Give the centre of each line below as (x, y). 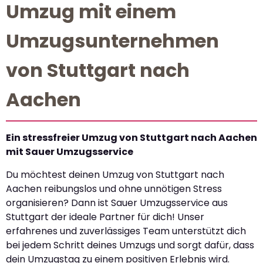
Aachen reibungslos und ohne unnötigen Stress (114, 188)
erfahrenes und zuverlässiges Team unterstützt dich (126, 231)
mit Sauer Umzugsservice (70, 152)
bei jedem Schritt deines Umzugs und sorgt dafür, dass (130, 245)
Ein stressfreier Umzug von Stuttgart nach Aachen (131, 138)
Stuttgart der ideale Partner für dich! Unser (105, 217)
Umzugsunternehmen (112, 41)
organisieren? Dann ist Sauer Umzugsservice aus (117, 203)
